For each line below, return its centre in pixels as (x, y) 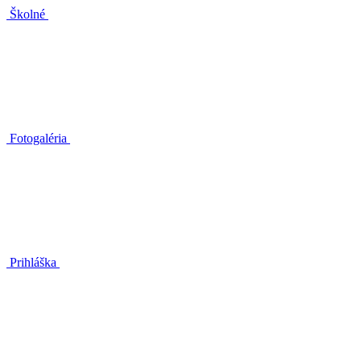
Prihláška (33, 262)
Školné (27, 14)
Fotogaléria (38, 138)
